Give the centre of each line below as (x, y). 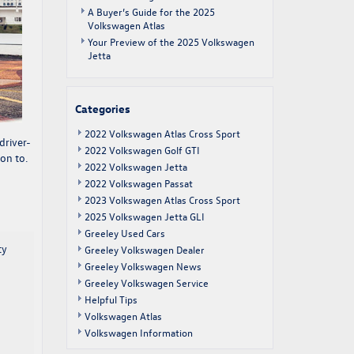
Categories (102, 109)
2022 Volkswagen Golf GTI (142, 150)
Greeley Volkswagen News (143, 266)
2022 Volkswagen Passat (138, 183)
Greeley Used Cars (124, 233)
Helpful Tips (111, 299)
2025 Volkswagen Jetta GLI (144, 216)
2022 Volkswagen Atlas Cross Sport (162, 133)
